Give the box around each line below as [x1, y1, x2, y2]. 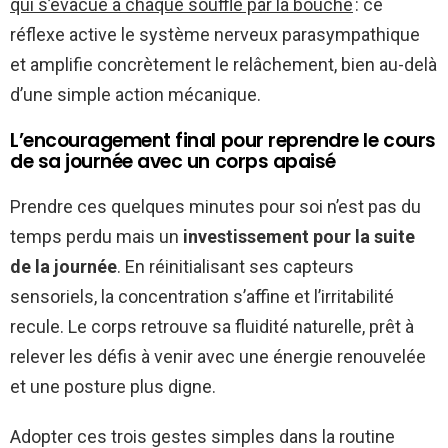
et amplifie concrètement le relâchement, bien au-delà [10, 53, 437, 75]
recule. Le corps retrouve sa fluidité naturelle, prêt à [10, 315, 414, 337]
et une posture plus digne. [10, 375, 216, 397]
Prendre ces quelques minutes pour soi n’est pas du [10, 195, 421, 217]
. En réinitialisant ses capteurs [117, 255, 354, 277]
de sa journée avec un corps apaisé [10, 147, 336, 175]
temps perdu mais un [10, 225, 183, 247]
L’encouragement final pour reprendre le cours [10, 126, 436, 154]
